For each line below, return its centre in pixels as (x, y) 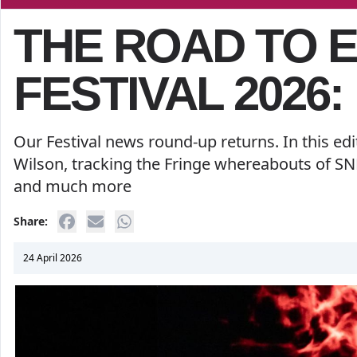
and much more (75, 186)
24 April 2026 (53, 258)
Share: (31, 221)
